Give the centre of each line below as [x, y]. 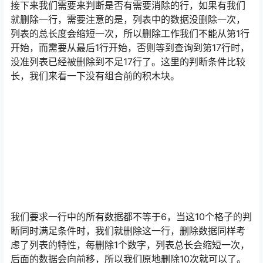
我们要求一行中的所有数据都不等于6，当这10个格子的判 [131, 217]
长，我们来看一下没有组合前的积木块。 [95, 76]
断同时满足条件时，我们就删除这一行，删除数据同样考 [128, 231]
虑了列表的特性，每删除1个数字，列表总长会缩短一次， [130, 245]
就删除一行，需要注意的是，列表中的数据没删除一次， [128, 20]
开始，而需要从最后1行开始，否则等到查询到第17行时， [130, 48]
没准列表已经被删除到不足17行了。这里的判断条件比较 [128, 62]
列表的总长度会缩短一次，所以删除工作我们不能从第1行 [130, 34]
